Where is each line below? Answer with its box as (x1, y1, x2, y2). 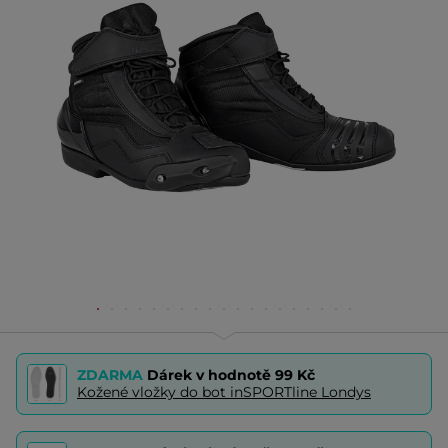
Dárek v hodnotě (147, 366, 275, 384)
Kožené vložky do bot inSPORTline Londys (77, 383, 371, 401)
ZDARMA (77, 366, 147, 384)
